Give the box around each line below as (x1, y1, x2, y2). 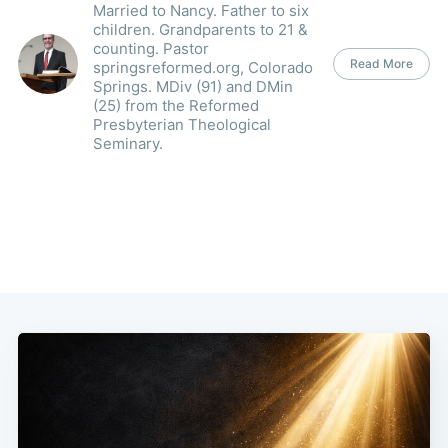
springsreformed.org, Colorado (92, 57, 313, 77)
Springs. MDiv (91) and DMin (92, 76, 293, 96)
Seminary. (92, 133, 163, 153)
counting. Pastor (92, 38, 209, 58)
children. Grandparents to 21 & (92, 19, 308, 39)
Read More (350, 56, 414, 72)
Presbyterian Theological (92, 114, 271, 134)
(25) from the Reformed (92, 95, 259, 115)
